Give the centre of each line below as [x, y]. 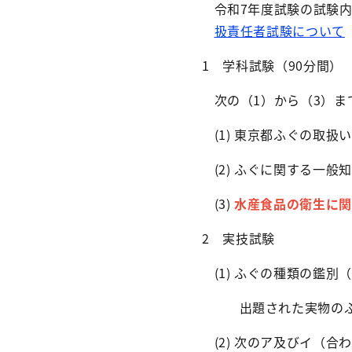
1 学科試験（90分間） [266, 65]
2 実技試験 [232, 238]
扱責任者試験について [279, 31]
